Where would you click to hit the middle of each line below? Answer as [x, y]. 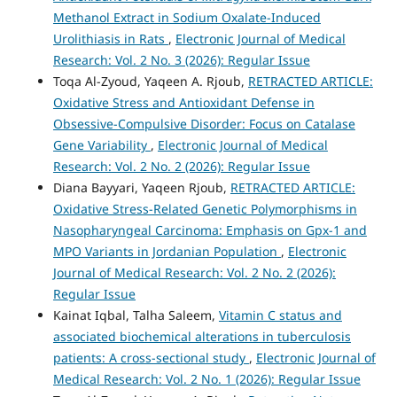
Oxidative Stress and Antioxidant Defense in [183, 102]
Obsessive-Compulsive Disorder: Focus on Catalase [204, 123]
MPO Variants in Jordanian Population [167, 251]
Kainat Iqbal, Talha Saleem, [136, 315]
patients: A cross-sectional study [151, 357]
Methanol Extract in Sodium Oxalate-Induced [187, 17]
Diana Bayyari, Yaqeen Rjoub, [141, 187]
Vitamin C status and [280, 315]
